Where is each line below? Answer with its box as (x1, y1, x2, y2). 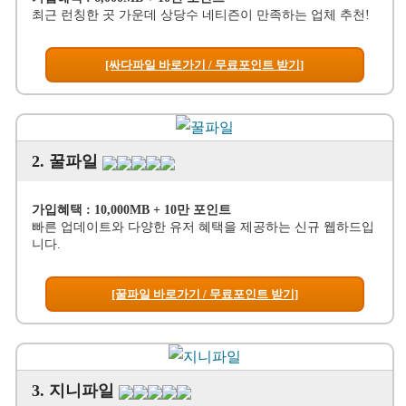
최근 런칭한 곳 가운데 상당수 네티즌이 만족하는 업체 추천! (31, 8, 370, 23)
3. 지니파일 (31, 382, 119, 401)
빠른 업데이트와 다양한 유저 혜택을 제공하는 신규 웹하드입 (31, 220, 374, 235)
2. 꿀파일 (31, 152, 102, 171)
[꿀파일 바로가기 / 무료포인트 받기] (111, 287, 298, 302)
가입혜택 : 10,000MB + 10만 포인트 (31, 203, 231, 217)
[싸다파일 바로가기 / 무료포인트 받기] (105, 58, 304, 72)
